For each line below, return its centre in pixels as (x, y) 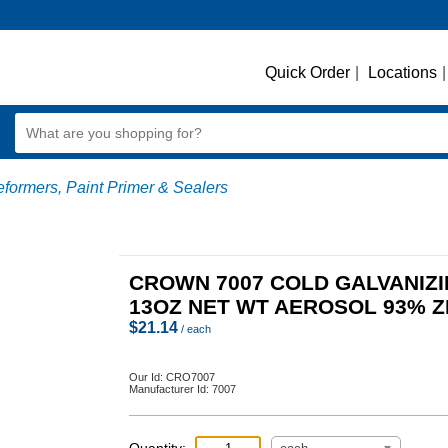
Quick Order (307, 72)
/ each (194, 329)
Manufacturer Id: (170, 389)
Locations (402, 72)
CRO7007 (190, 377)
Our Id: (147, 377)
